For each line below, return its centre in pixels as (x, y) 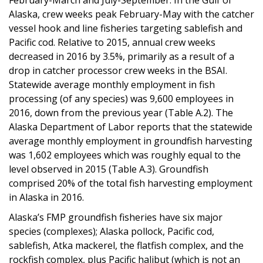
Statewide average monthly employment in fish (112, 84)
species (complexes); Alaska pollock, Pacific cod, (112, 231)
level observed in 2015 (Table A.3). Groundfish (109, 169)
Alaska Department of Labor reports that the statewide (131, 127)
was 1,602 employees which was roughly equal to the (125, 155)
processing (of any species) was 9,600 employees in (121, 98)
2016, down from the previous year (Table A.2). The (121, 112)
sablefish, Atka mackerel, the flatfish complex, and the (126, 245)
